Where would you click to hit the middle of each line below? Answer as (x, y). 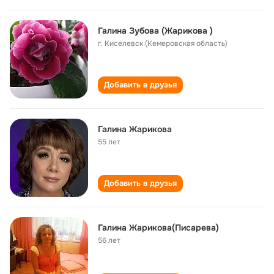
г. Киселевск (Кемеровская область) (163, 43)
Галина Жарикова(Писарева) (158, 228)
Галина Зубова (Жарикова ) (155, 31)
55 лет (109, 142)
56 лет (109, 240)
